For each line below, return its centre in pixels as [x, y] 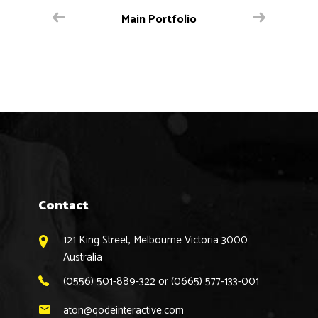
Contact [64, 205]
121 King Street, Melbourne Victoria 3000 [155, 240]
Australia [83, 257]
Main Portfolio [159, 19]
